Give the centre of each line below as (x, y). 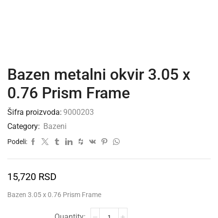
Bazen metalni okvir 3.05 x (99, 74)
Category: (25, 126)
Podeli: (17, 142)
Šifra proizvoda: (35, 112)
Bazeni (55, 126)
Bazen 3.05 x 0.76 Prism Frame (54, 195)
